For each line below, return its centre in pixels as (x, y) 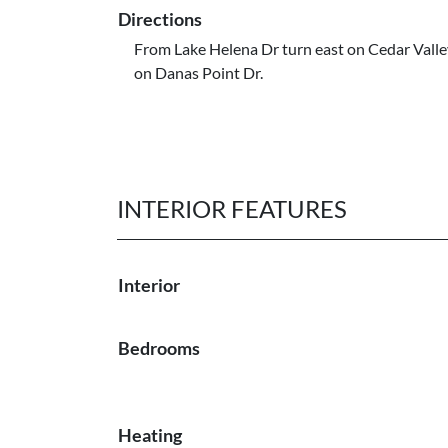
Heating (150, 435)
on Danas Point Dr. (198, 72)
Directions (160, 19)
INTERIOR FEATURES (232, 208)
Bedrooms (159, 348)
